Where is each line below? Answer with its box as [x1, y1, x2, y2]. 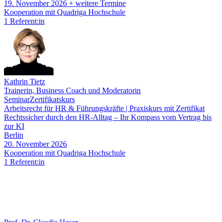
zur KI [4, 122, 24, 131]
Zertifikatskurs [30, 95, 75, 104]
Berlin [4, 131, 23, 140]
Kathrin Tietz [4, 77, 45, 86]
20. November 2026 [4, 140, 67, 149]
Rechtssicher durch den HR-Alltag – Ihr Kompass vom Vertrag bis [4, 113, 212, 122]
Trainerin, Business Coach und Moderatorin [4, 86, 141, 95]
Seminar [4, 95, 30, 104]
